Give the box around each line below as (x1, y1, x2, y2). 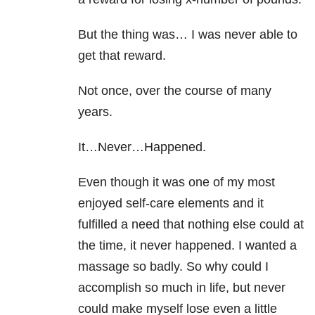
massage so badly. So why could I (78, 259, 269, 274)
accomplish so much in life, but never (78, 281, 285, 295)
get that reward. (78, 49, 166, 63)
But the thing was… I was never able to (78, 27, 297, 42)
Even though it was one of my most (78, 175, 275, 190)
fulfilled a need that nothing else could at (78, 217, 304, 232)
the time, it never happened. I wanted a (78, 238, 297, 253)
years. (78, 105, 112, 120)
